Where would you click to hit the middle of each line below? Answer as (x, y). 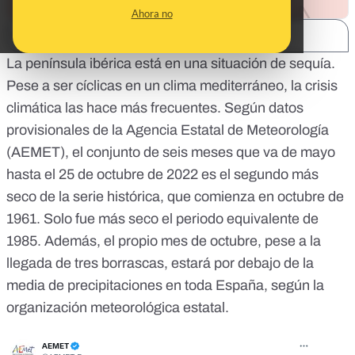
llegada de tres (54, 263)
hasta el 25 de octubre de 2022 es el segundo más (162, 175)
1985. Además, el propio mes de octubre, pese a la (164, 241)
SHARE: (43, 36)
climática (34, 108)
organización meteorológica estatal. (118, 308)
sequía (310, 64)
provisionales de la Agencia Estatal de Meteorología (168, 130)
